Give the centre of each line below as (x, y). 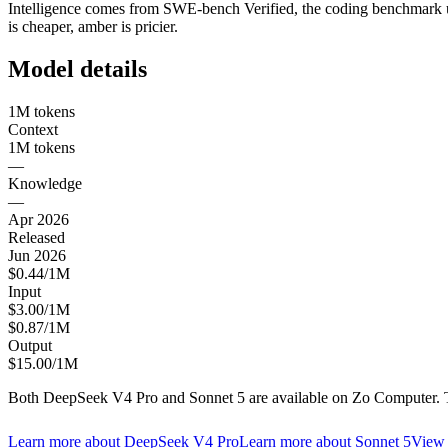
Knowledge (45, 183)
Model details (77, 68)
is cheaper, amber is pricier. (93, 26)
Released (36, 237)
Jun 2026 (37, 255)
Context (33, 129)
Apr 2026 (38, 219)
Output (30, 345)
